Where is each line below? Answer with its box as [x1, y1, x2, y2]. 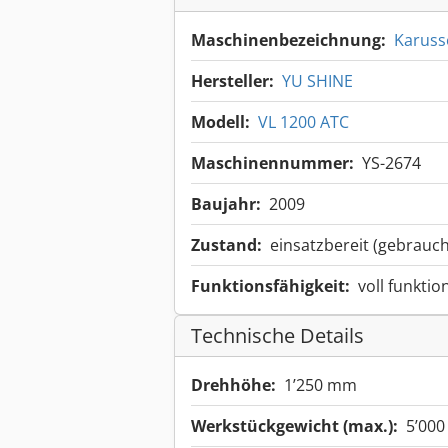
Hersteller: [191, 70, 274, 93]
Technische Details [191, 322, 364, 350]
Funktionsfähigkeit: [191, 275, 350, 298]
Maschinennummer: [191, 152, 354, 175]
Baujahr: [191, 193, 261, 216]
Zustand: [191, 234, 262, 257]
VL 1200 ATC [258, 111, 349, 134]
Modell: [191, 111, 250, 134]
